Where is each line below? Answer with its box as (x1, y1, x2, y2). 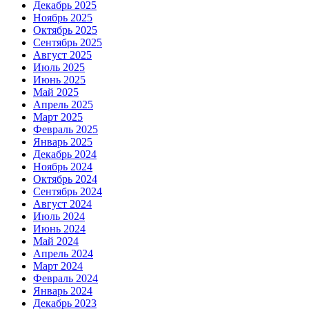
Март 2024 (33, 260, 83, 272)
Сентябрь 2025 (33, 37, 102, 49)
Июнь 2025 (33, 74, 86, 86)
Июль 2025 (33, 61, 85, 74)
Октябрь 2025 (33, 24, 97, 37)
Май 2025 (33, 86, 79, 99)
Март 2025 (33, 111, 83, 123)
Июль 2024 (33, 210, 85, 223)
